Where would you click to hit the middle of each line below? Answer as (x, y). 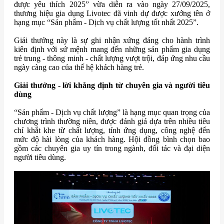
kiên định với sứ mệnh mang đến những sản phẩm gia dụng (112, 49)
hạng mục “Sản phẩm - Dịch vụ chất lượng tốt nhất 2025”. (106, 22)
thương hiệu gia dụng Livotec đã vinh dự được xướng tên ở (112, 13)
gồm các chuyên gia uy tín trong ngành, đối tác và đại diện (112, 148)
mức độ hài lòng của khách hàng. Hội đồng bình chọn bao (112, 139)
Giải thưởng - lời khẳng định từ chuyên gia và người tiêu (112, 85)
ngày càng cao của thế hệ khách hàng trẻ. (79, 67)
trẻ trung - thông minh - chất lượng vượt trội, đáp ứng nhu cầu (112, 58)
